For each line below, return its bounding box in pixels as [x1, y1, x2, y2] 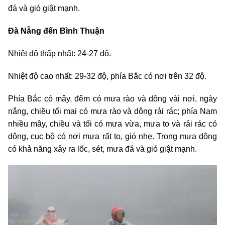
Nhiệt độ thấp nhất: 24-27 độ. [8, 49, 111, 58]
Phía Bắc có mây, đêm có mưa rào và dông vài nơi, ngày [8, 94, 217, 103]
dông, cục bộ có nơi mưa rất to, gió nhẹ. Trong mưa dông [8, 132, 217, 141]
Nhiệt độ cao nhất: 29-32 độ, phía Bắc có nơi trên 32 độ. [8, 72, 206, 81]
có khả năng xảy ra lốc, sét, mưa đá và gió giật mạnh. [8, 145, 197, 154]
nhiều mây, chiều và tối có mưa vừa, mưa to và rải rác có [8, 120, 217, 129]
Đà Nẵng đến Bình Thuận [8, 27, 104, 36]
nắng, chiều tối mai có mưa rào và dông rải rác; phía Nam [8, 107, 217, 116]
